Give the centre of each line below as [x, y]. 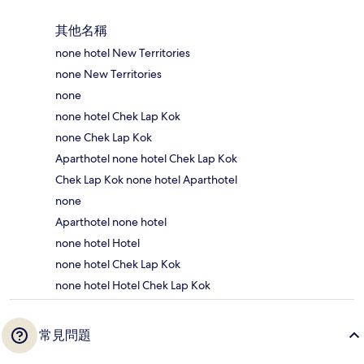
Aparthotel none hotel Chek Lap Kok [146, 159]
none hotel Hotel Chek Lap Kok [133, 286]
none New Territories [108, 74]
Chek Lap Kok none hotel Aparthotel [146, 180]
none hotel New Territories [123, 53]
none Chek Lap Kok [104, 138]
